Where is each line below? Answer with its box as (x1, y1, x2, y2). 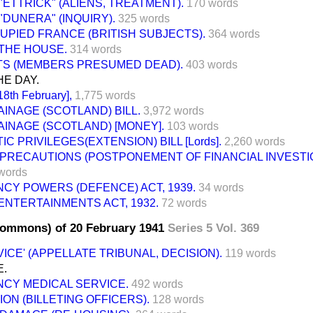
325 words (118, 12, 170, 24)
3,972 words (143, 104, 204, 117)
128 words (152, 293, 204, 305)
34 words (198, 181, 244, 194)
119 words (225, 247, 276, 259)
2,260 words (224, 135, 285, 147)
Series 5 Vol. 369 (168, 221, 259, 235)
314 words (70, 43, 122, 55)
